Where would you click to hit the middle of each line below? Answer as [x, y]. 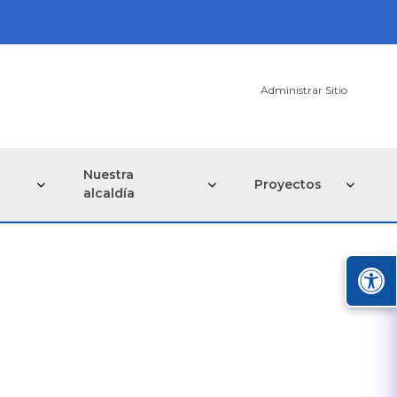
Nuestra [109, 175]
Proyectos [288, 184]
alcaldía [109, 194]
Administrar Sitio [304, 90]
